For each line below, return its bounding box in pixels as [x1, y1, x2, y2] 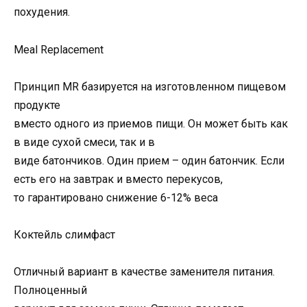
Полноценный [14, 284, 87, 297]
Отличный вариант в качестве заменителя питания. [14, 265, 275, 279]
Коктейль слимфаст [14, 228, 115, 241]
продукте [14, 98, 60, 112]
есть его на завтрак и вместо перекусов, [14, 172, 223, 186]
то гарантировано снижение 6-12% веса [14, 191, 218, 204]
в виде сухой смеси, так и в [14, 135, 155, 149]
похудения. [14, 5, 70, 19]
